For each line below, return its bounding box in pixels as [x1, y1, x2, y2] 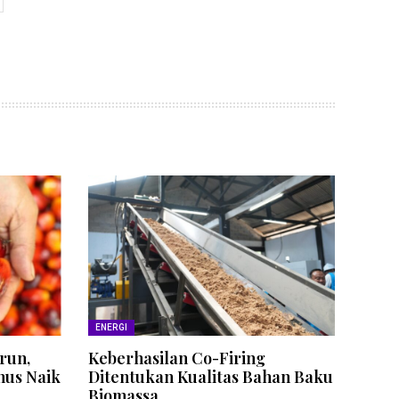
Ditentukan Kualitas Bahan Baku [87, 366, 333, 388]
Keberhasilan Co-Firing [87, 347, 265, 370]
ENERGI [94, 322, 128, 333]
